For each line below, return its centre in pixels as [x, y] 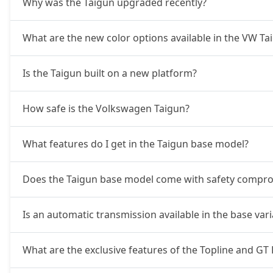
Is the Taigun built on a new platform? [109, 73]
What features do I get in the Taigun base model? [135, 144]
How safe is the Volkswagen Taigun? [106, 108]
